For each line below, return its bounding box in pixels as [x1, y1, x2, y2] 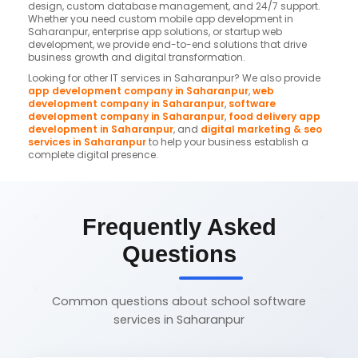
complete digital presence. [28, 148, 158, 162]
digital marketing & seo [201, 122, 322, 137]
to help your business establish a [146, 135, 308, 149]
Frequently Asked [82, 214, 276, 241]
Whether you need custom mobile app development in [28, 12, 293, 26]
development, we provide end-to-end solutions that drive [28, 38, 307, 52]
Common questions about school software [52, 293, 306, 310]
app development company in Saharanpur [28, 84, 249, 98]
